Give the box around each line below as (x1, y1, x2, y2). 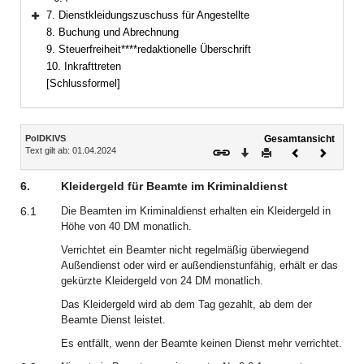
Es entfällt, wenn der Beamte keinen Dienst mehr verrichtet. (61, 337, 342, 349)
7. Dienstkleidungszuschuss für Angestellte (46, 9, 249, 21)
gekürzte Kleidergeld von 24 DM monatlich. (61, 275, 263, 287)
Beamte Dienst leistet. (61, 314, 166, 326)
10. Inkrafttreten (46, 60, 121, 72)
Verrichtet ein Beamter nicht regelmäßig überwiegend (61, 244, 309, 256)
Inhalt (19, 127, 51, 140)
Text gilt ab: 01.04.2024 (25, 145, 116, 155)
